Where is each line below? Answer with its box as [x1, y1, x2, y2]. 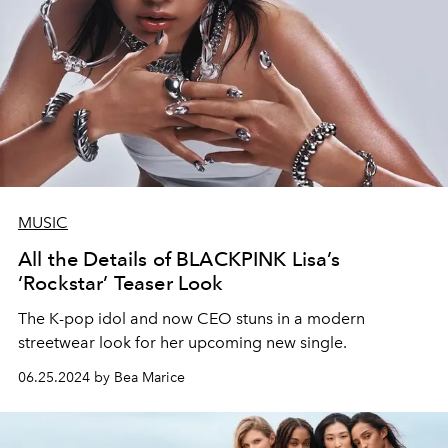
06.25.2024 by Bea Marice [18, 369, 185, 387]
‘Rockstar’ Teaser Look [18, 271, 224, 296]
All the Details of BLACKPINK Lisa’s [18, 247, 341, 272]
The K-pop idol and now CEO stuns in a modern [18, 309, 365, 329]
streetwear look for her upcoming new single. [18, 333, 347, 353]
